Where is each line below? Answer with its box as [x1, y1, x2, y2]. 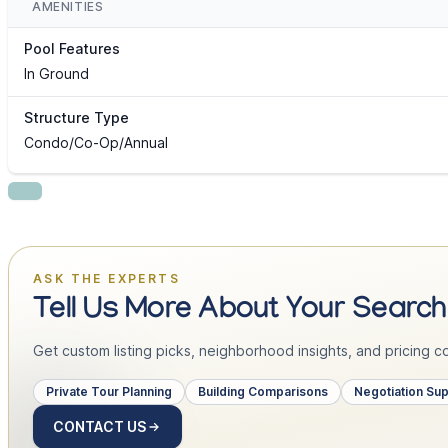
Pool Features [24, 40, 120, 58]
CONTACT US [53, 418, 146, 436]
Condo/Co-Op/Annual [24, 134, 168, 152]
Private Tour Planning [46, 384, 172, 400]
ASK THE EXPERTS [33, 271, 180, 287]
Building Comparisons [198, 384, 328, 400]
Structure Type [24, 109, 129, 127]
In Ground [24, 65, 89, 83]
